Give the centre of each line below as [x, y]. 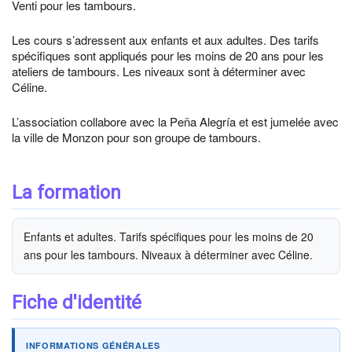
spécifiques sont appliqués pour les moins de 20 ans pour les [168, 55]
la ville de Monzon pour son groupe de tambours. [136, 137]
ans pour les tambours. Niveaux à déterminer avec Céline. [168, 255]
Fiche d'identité [77, 302]
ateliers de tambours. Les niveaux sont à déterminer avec [159, 71]
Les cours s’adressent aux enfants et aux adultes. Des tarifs [165, 40]
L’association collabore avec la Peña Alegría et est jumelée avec [175, 121]
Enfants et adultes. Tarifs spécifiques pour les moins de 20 [169, 236]
